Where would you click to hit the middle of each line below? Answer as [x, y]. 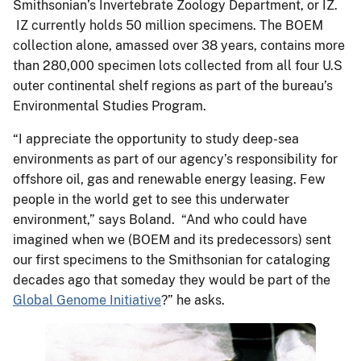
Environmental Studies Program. [111, 106]
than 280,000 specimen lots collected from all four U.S [178, 65]
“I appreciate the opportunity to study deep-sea [156, 139]
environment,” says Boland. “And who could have [160, 219]
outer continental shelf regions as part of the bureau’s [173, 85]
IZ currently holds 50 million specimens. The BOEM [168, 25]
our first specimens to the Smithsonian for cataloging [172, 259]
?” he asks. [196, 300]
